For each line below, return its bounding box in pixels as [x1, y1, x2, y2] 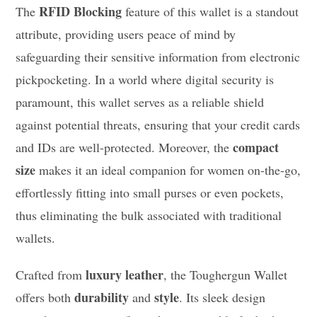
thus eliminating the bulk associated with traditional [16, 206, 282, 224]
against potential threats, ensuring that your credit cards [16, 115, 301, 133]
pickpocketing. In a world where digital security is [16, 70, 275, 88]
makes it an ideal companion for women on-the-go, [35, 161, 301, 178]
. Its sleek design [179, 288, 266, 306]
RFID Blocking [39, 1, 122, 21]
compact [233, 137, 279, 156]
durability [74, 287, 129, 306]
